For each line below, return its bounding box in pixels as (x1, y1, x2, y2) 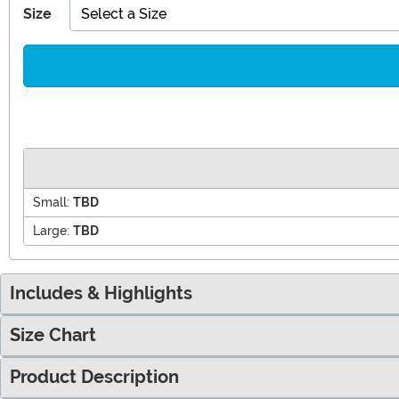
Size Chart (10, 324, 96, 346)
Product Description (10, 366, 179, 387)
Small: (33, 194, 69, 209)
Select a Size (81, 4, 167, 22)
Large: (33, 223, 69, 238)
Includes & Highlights (10, 282, 192, 304)
